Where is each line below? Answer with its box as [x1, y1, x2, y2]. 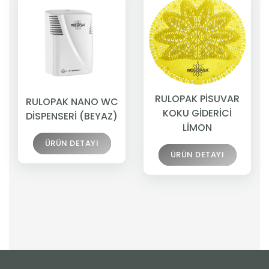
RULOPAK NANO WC [25, 95, 118, 109]
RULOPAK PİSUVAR [155, 91, 240, 106]
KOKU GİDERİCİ [163, 106, 232, 120]
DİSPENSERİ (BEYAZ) [26, 109, 118, 124]
